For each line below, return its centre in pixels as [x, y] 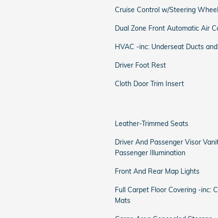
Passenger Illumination [150, 153]
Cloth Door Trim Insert [149, 84]
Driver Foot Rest [140, 65]
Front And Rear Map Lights [157, 171]
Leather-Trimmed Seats [152, 124]
